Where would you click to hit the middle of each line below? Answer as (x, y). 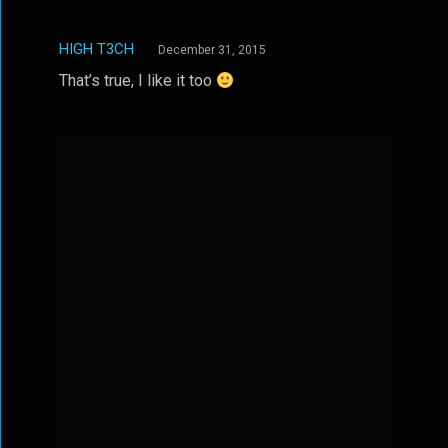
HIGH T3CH (96, 49)
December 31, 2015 (211, 50)
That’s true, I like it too (137, 80)
